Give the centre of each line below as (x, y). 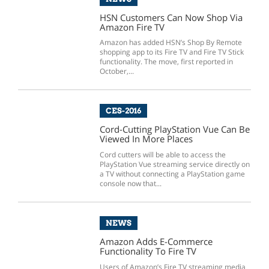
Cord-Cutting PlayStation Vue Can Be (174, 129)
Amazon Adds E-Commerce (156, 241)
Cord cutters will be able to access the (162, 155)
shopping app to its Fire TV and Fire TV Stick (171, 52)
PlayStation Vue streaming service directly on (174, 165)
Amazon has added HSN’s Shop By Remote (171, 43)
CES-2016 (123, 111)
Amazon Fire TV (132, 27)
